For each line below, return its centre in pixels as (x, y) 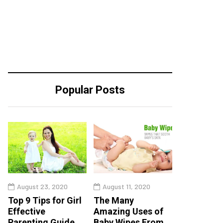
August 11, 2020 (126, 186)
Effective (27, 211)
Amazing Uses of (128, 211)
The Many (114, 200)
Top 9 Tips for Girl (45, 200)
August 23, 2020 (42, 186)
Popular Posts (90, 90)
